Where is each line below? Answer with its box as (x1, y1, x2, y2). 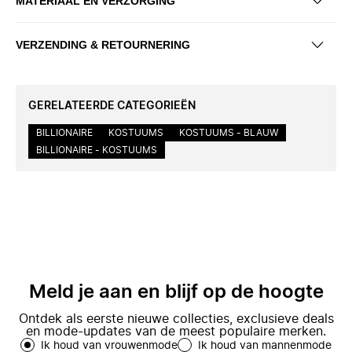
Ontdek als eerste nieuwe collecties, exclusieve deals (18, 313, 334, 325)
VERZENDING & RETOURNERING (16, 38, 190, 51)
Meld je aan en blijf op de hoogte (28, 283, 324, 302)
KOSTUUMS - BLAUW (179, 128, 278, 137)
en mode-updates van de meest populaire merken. (26, 325, 326, 338)
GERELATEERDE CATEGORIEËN (28, 101, 196, 112)
